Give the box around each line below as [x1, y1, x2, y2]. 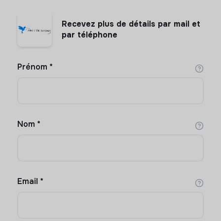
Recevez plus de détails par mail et [62, 19, 200, 30]
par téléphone [62, 30, 117, 40]
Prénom [17, 62, 47, 73]
